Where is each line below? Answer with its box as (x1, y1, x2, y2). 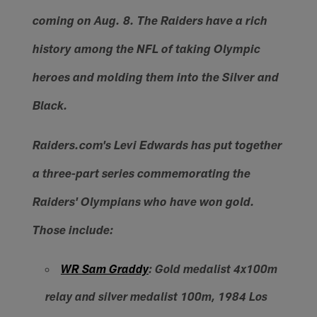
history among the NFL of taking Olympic (33, 44, 261, 57)
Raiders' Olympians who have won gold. (33, 197, 255, 209)
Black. (33, 100, 69, 113)
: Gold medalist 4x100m (148, 265, 277, 277)
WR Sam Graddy (60, 265, 149, 277)
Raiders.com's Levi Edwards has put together (33, 140, 283, 153)
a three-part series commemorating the (33, 168, 251, 181)
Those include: (33, 225, 114, 238)
